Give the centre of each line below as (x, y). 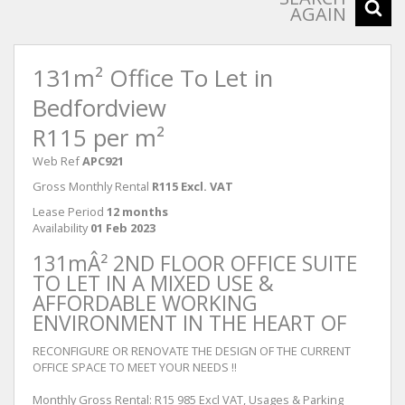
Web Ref (56, 160)
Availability (60, 227)
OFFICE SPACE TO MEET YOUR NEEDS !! (135, 367)
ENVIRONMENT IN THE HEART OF (190, 323)
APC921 (103, 160)
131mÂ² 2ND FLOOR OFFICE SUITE (195, 263)
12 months (137, 211)
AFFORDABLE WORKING (145, 303)
